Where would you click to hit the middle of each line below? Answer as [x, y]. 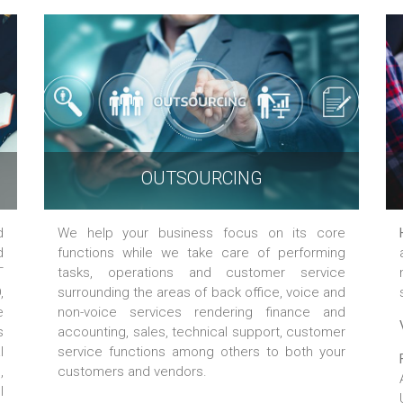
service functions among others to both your [201, 351]
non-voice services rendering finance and [201, 312]
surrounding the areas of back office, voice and [201, 292]
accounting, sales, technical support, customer [201, 331]
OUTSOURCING [201, 178]
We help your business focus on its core [201, 233]
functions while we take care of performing [201, 252]
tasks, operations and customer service [201, 272]
